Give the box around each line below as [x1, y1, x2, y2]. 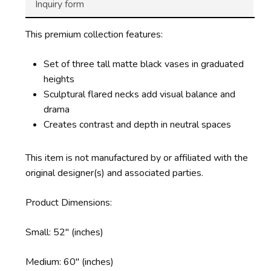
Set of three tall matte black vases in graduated [43, 57, 244, 71]
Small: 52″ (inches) [25, 225, 103, 239]
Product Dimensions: [25, 195, 114, 209]
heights [43, 72, 74, 86]
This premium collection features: [25, 27, 163, 41]
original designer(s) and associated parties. [25, 166, 203, 180]
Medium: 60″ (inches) [25, 255, 114, 269]
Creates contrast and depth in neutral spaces [43, 117, 231, 131]
